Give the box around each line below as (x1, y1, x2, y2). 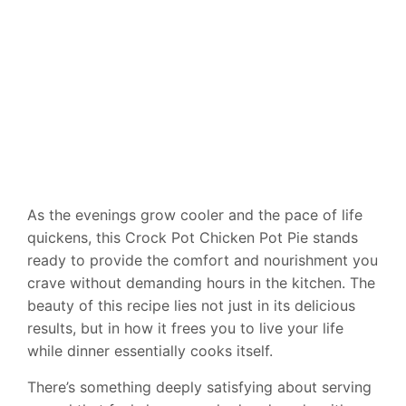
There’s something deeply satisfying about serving (27, 378, 372, 396)
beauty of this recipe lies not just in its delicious (27, 296, 355, 314)
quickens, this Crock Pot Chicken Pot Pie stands (27, 228, 358, 246)
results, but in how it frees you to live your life (27, 319, 343, 337)
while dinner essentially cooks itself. (27, 342, 273, 360)
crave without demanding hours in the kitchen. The (27, 274, 375, 292)
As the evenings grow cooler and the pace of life (27, 206, 362, 224)
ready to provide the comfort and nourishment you (27, 251, 378, 269)
